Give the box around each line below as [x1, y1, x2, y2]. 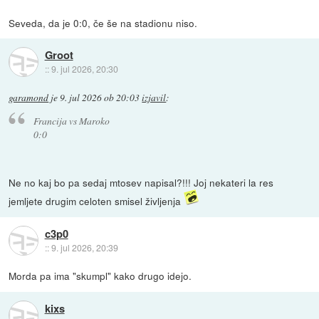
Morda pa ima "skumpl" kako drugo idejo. [9, 268, 192, 283]
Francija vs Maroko [33, 114, 110, 128]
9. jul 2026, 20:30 [51, 63, 118, 75]
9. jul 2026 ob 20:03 [60, 90, 140, 104]
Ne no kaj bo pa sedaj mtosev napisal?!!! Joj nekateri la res [9, 175, 274, 190]
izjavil [142, 90, 167, 104]
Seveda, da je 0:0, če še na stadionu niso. [9, 15, 198, 30]
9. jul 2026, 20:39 [51, 241, 118, 253]
